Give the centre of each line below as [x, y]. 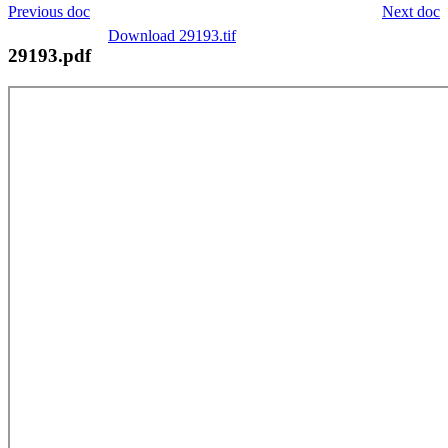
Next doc [411, 11]
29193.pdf [49, 55]
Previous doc [49, 11]
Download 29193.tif [172, 35]
